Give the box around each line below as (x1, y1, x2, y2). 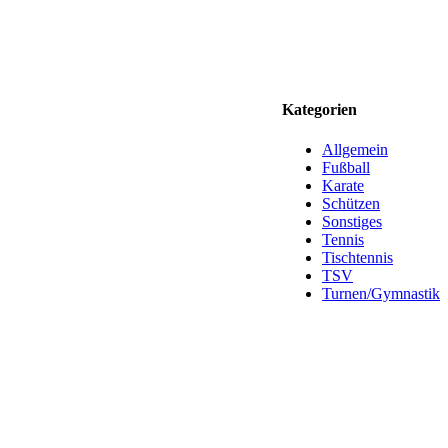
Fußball (322, 158, 370, 176)
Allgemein (322, 140, 388, 158)
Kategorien (282, 101, 357, 119)
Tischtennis (322, 248, 393, 266)
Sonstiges (322, 212, 382, 230)
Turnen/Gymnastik (322, 284, 440, 302)
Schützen (322, 194, 380, 212)
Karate (322, 176, 364, 194)
